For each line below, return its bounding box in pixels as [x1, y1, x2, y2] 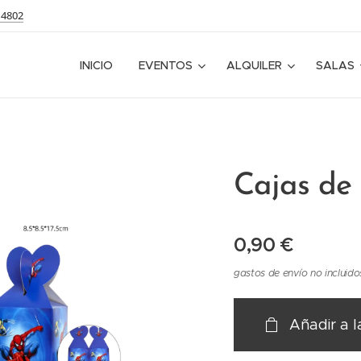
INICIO [80, 58, 113, 73]
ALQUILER [226, 58, 282, 73]
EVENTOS [139, 58, 193, 73]
